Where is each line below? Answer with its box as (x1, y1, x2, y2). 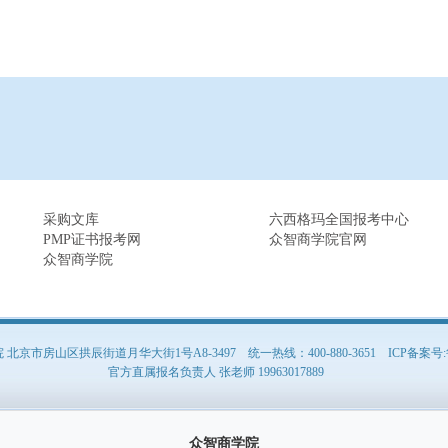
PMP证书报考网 (43, 231, 141, 247)
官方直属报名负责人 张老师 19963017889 (108, 364, 324, 379)
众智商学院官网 (269, 231, 367, 247)
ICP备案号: (388, 345, 446, 360)
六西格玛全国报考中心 (269, 211, 409, 227)
